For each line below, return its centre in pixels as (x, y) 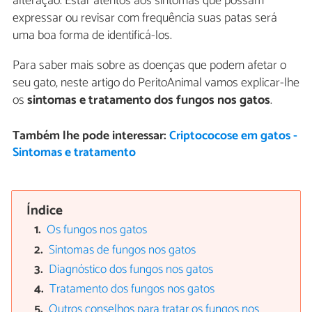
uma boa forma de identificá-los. (92, 36)
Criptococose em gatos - (233, 136)
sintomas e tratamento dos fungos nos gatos (149, 101)
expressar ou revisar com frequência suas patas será (145, 18)
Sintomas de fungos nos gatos (123, 250)
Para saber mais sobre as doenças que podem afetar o (149, 66)
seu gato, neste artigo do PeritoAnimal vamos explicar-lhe (156, 83)
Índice (45, 211)
